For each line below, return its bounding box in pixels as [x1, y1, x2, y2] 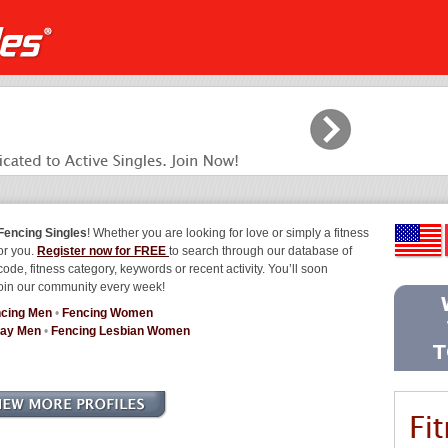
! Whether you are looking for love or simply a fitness [87, 226, 369, 240]
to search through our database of [169, 244, 352, 258]
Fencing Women [62, 306, 153, 320]
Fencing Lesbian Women [51, 324, 190, 338]
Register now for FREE [37, 244, 169, 258]
